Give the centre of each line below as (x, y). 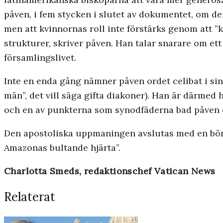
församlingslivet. (40, 58)
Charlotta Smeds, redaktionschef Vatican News (110, 171)
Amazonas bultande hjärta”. (62, 148)
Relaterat (30, 197)
